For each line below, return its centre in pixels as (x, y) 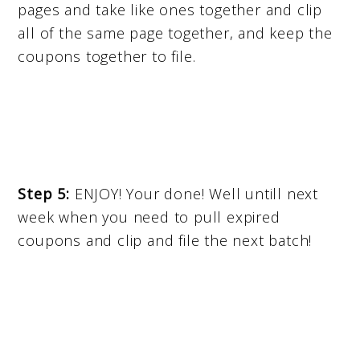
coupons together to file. (107, 56)
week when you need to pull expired (149, 217)
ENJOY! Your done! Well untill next (194, 193)
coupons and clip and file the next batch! (165, 240)
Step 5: (44, 193)
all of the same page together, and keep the (175, 33)
